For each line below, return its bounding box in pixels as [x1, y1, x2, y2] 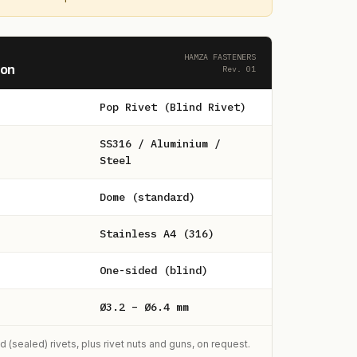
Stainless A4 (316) [99, 226, 214, 241]
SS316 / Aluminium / [99, 136, 221, 151]
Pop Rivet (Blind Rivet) [99, 100, 246, 114]
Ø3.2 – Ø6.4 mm [99, 300, 189, 314]
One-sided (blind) [99, 263, 208, 277]
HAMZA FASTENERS [183, 52, 256, 62]
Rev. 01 [222, 64, 256, 74]
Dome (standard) [99, 190, 195, 204]
